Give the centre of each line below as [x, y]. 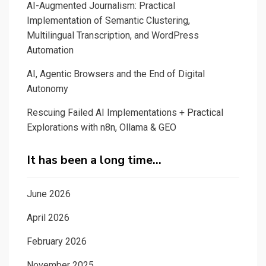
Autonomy [47, 88]
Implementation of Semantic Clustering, [108, 20]
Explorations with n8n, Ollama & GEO [102, 127]
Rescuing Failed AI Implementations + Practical [125, 112]
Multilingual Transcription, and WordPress [113, 35]
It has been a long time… [94, 160]
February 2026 [57, 241]
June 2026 [49, 194]
